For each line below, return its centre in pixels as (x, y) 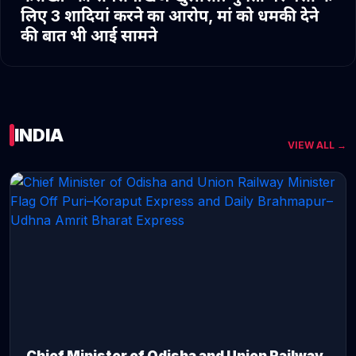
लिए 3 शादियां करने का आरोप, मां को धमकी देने (170, 16)
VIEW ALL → (317, 145)
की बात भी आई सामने (89, 36)
